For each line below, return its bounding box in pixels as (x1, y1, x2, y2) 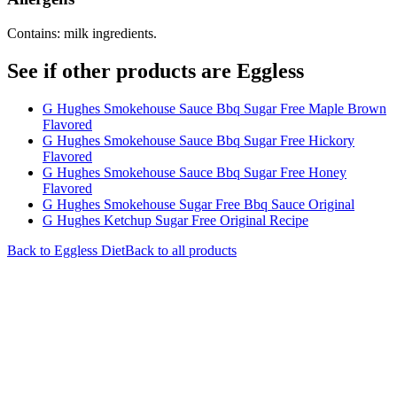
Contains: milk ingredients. (7, 26, 157, 42)
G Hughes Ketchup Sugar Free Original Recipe (43, 213, 308, 228)
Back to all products (125, 243, 237, 258)
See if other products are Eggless (7, 59, 304, 83)
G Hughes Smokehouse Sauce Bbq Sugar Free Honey (43, 165, 346, 180)
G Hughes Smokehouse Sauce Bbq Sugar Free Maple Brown (43, 101, 386, 116)
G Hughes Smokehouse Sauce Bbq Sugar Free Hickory (43, 133, 354, 148)
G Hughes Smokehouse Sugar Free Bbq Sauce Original (43, 197, 354, 212)
